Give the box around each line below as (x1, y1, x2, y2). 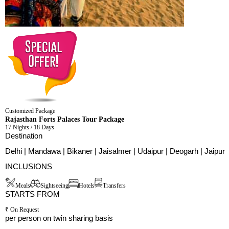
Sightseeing (40, 182, 68, 190)
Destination (5, 131, 42, 141)
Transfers (103, 182, 126, 190)
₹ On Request (5, 206, 39, 214)
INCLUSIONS (5, 162, 52, 171)
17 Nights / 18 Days (5, 124, 54, 131)
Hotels (79, 182, 95, 190)
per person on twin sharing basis (5, 214, 113, 223)
